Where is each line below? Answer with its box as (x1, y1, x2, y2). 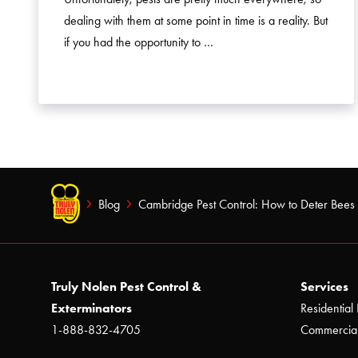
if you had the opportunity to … (64, 34, 213, 50)
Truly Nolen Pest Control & (51, 279, 201, 295)
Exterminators (51, 300, 132, 316)
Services (300, 279, 348, 295)
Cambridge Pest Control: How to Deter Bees (138, 196, 355, 212)
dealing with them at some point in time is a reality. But (64, 13, 328, 28)
